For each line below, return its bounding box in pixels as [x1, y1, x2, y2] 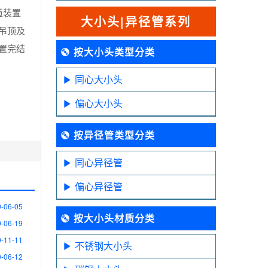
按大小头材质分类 [73, 211, 155, 225]
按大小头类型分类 [73, 45, 155, 59]
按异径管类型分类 [73, 128, 155, 142]
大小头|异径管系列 [81, 13, 191, 30]
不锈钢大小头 [74, 239, 132, 252]
